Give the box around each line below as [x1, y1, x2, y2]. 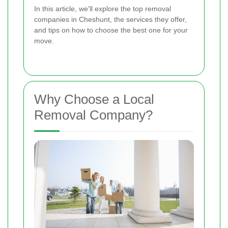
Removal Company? [34, 107, 153, 123]
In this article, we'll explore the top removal [34, 4, 171, 13]
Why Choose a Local [34, 91, 154, 107]
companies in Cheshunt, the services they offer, [34, 15, 187, 23]
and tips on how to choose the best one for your [34, 25, 188, 34]
